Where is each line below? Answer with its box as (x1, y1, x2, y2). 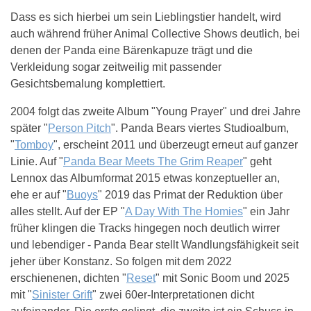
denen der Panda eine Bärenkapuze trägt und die (10, 44, 253, 57)
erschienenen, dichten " (10, 272, 126, 285)
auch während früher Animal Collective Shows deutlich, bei (10, 28, 300, 40)
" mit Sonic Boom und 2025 (155, 272, 289, 285)
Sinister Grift (32, 289, 92, 301)
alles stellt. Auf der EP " (10, 205, 125, 218)
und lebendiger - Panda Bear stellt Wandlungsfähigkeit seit (10, 239, 299, 251)
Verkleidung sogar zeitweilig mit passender (10, 61, 221, 74)
